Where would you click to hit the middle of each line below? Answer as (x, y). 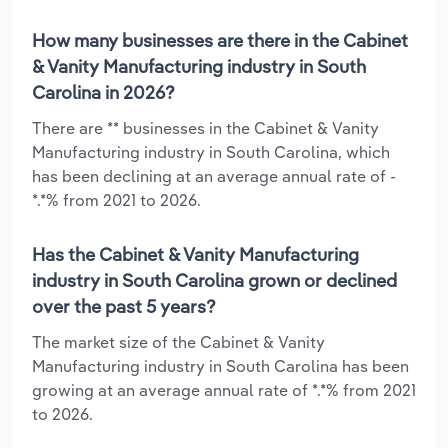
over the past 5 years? (124, 306)
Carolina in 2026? (103, 92)
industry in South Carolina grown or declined (214, 280)
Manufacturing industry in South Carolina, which (211, 151)
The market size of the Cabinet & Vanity (178, 341)
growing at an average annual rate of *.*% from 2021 (224, 389)
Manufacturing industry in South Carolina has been (220, 365)
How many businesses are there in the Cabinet (220, 40)
